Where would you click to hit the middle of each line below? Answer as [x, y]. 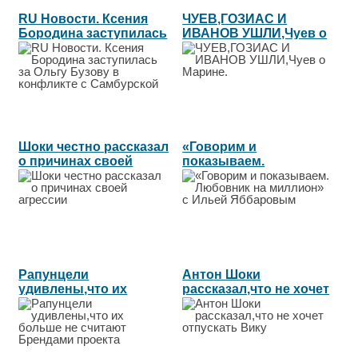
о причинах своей [76, 161]
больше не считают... [86, 303]
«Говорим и [220, 146]
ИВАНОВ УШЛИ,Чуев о [255, 33]
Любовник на [225, 175]
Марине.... [213, 47]
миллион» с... [225, 189]
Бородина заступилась [93, 33]
